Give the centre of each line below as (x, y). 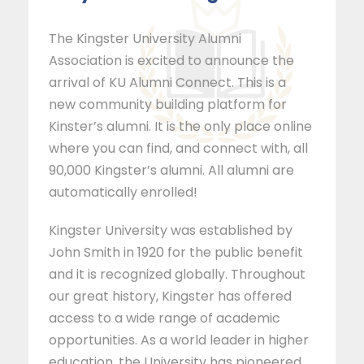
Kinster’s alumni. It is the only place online (180, 127)
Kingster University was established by (171, 231)
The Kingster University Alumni (145, 39)
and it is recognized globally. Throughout (177, 275)
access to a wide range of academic (165, 318)
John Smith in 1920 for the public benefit (176, 253)
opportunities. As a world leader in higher (179, 340)
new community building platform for (168, 105)
